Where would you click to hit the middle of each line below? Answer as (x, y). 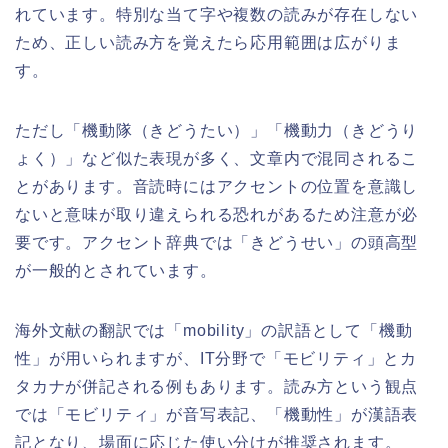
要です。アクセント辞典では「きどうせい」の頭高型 (217, 242)
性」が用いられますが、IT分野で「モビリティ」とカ (216, 358)
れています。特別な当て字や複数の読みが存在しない (217, 14)
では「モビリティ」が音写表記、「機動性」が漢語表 (217, 414)
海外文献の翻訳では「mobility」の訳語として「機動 (214, 330)
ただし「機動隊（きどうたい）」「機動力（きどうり (217, 130)
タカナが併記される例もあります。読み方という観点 (217, 386)
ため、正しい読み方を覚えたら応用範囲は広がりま (208, 42)
